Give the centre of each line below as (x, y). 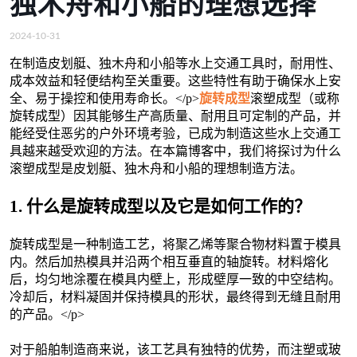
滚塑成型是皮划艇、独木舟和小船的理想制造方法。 (156, 168)
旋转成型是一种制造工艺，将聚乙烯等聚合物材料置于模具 (175, 244)
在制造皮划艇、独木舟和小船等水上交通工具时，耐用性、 (175, 63)
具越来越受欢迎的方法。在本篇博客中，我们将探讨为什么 (175, 151)
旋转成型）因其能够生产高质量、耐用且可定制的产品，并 (175, 116)
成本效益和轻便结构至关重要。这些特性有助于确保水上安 (175, 80)
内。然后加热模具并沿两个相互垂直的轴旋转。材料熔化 (169, 261)
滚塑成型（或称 (295, 98)
